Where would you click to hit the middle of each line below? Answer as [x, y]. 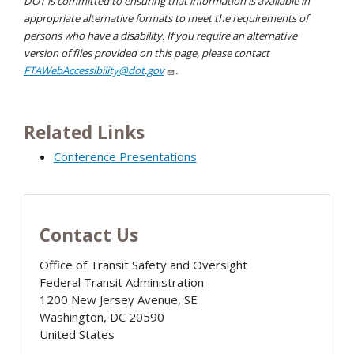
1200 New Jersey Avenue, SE [118, 300]
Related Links [84, 133]
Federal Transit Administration [121, 282]
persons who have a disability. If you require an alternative [160, 35]
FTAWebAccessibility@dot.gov [94, 70]
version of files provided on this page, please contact [147, 53]
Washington [71, 317]
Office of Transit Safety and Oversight [143, 265]
